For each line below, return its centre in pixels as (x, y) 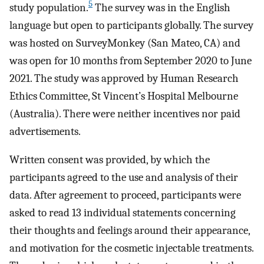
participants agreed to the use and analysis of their (124, 178)
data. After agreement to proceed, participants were (125, 195)
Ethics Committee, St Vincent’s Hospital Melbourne (124, 96)
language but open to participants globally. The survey (131, 25)
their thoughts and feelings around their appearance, (130, 231)
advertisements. (45, 131)
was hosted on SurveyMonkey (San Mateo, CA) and (125, 43)
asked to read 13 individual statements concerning (123, 213)
